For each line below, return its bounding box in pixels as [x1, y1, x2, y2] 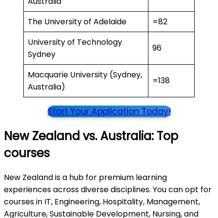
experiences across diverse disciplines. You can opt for [4, 184, 212, 196]
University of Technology [28, 36, 122, 48]
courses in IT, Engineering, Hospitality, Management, [4, 196, 200, 208]
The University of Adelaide [28, 16, 128, 28]
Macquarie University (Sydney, [28, 69, 142, 81]
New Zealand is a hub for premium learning [4, 172, 167, 183]
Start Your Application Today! [47, 106, 171, 118]
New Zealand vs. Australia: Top [4, 128, 178, 145]
